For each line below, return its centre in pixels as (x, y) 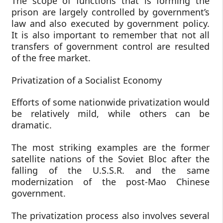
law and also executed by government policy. (111, 24)
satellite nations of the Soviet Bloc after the (111, 159)
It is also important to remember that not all (111, 35)
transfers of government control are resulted (111, 47)
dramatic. (32, 125)
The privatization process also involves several (111, 215)
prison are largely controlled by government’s (111, 12)
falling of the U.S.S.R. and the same (111, 170)
